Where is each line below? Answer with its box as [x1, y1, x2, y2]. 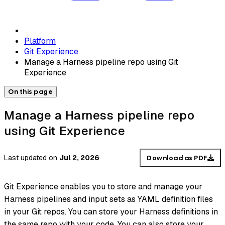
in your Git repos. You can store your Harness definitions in [4, 206, 218, 217]
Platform [24, 35, 56, 46]
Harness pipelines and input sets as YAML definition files [4, 194, 213, 205]
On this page [8, 87, 53, 96]
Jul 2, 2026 [59, 153, 99, 163]
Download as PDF [147, 153, 207, 162]
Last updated [4, 153, 47, 163]
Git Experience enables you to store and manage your [4, 181, 202, 192]
